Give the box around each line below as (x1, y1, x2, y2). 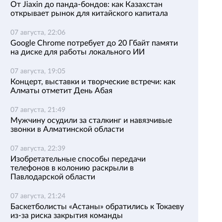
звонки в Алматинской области (10, 125, 124, 133)
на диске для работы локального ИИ (10, 48, 145, 56)
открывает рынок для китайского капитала (10, 9, 168, 17)
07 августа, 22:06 (10, 29, 65, 36)
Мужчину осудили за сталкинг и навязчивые (10, 116, 172, 124)
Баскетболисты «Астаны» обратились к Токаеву (10, 203, 184, 211)
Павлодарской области (10, 173, 95, 181)
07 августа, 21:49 (10, 107, 65, 113)
